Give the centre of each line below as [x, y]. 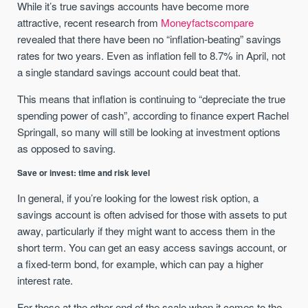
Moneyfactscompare [208, 23]
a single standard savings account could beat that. [129, 72]
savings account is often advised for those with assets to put [152, 214]
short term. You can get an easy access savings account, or [152, 247]
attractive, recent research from [89, 23]
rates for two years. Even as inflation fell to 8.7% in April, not [152, 56]
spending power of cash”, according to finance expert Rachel [153, 115]
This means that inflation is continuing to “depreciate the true [152, 99]
